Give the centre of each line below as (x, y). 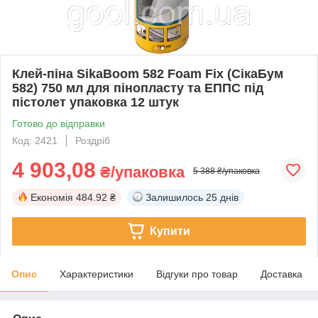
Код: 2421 (35, 140)
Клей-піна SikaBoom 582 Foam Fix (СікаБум (148, 73)
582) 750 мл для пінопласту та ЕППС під (138, 88)
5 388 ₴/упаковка (226, 171)
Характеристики (97, 274)
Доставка (281, 274)
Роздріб (93, 140)
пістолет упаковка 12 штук (95, 102)
